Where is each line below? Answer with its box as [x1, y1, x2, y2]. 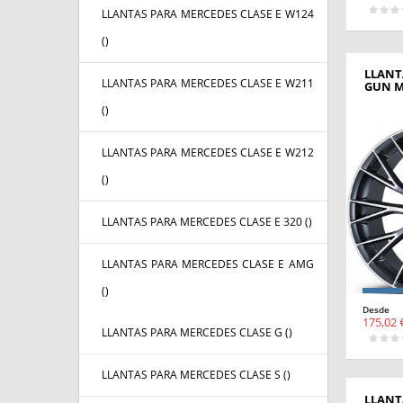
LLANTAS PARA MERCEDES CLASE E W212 [102, 145, 314, 161]
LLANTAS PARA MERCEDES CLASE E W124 [102, 6, 314, 22]
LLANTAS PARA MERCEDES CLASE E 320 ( [102, 214, 309, 230]
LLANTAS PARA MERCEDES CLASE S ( [102, 367, 287, 383]
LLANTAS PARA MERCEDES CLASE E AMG [102, 256, 314, 273]
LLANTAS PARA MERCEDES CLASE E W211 [102, 76, 314, 92]
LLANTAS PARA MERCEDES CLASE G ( [102, 325, 289, 341]
